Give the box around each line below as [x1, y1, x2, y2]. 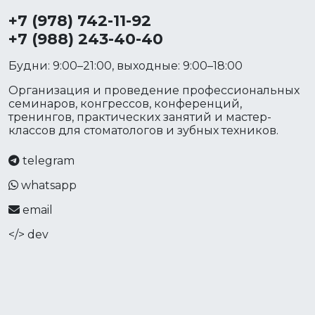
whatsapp [21, 179, 77, 192]
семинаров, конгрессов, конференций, [8, 97, 242, 110]
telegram [22, 154, 75, 167]
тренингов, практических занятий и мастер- [8, 110, 271, 124]
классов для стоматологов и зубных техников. [8, 124, 278, 137]
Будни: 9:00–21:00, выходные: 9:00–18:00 [8, 59, 243, 72]
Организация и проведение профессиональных [8, 84, 300, 97]
